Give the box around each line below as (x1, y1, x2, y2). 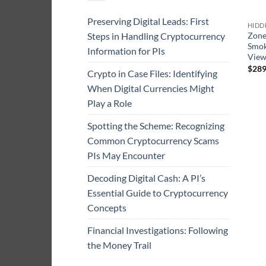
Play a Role (87, 97, 132, 109)
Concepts (87, 202, 126, 213)
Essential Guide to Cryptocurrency (87, 187, 228, 198)
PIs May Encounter (87, 150, 165, 161)
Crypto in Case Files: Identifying (87, 68, 217, 79)
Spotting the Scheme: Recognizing (87, 120, 224, 131)
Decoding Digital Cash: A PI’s (87, 172, 205, 183)
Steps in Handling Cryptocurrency (87, 30, 225, 42)
